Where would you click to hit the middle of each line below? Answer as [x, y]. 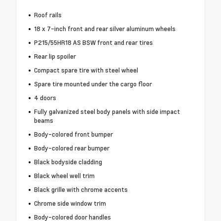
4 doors [45, 98]
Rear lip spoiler [55, 56]
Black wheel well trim [64, 176]
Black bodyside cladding [68, 162]
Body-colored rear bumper [72, 148]
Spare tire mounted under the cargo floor [93, 84]
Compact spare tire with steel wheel [86, 70]
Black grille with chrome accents [81, 190]
